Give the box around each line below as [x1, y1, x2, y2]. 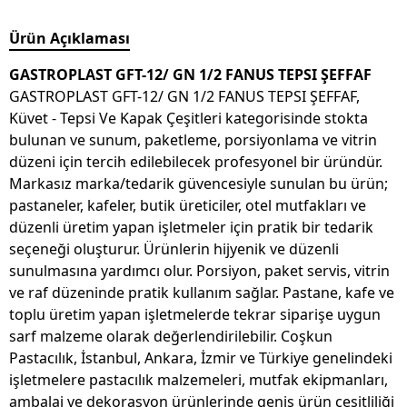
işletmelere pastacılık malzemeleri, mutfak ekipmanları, [9, 370, 388, 391]
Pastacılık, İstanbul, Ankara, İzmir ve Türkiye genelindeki [9, 348, 392, 369]
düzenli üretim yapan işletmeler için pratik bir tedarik [9, 217, 373, 238]
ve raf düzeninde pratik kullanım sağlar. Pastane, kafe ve [9, 283, 394, 303]
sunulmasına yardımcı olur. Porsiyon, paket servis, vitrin [9, 261, 390, 282]
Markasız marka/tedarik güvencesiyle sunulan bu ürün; [9, 174, 388, 194]
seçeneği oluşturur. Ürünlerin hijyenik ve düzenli [9, 239, 339, 260]
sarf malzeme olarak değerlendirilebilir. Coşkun [9, 326, 333, 347]
